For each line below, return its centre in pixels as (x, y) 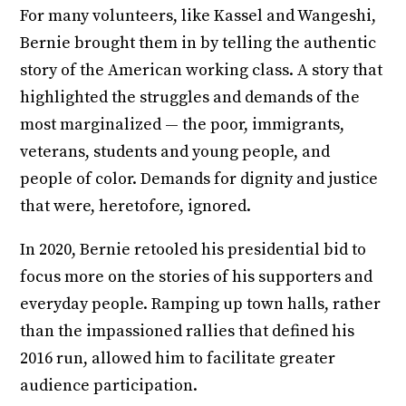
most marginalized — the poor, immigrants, (183, 125)
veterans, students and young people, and (175, 152)
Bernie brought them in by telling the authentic (198, 43)
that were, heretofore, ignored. (136, 207)
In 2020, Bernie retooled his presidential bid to (193, 250)
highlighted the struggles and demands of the (190, 98)
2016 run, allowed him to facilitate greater (178, 359)
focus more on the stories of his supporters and (197, 277)
